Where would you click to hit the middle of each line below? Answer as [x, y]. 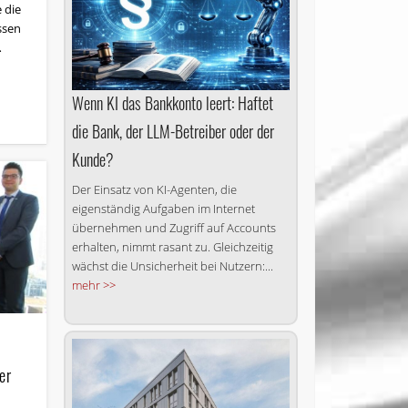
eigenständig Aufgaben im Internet [163, 209]
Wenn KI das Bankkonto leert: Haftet [172, 103]
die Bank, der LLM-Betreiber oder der [173, 132]
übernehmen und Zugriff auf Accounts [173, 228]
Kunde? [92, 160]
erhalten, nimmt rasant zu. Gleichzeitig [172, 247]
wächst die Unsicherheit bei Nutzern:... [172, 266]
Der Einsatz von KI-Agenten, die [154, 190]
